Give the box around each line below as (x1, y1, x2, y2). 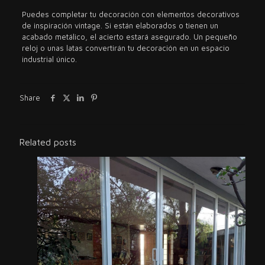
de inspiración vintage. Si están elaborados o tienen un (21, 21, 218, 31)
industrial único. (21, 54, 77, 64)
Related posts (20, 137, 76, 148)
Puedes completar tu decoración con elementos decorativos (21, 9, 240, 20)
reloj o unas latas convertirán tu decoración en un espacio (21, 43, 230, 53)
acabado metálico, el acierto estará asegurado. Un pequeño (21, 32, 237, 42)
